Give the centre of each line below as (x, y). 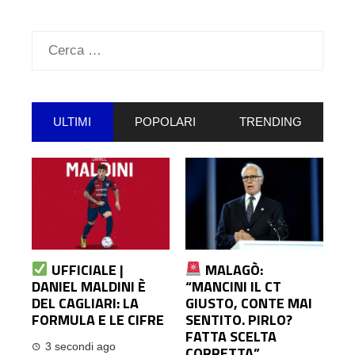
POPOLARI (165, 121)
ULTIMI (73, 121)
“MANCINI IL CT (233, 286)
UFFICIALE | (86, 269)
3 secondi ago (80, 346)
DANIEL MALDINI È (89, 286)
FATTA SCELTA (231, 336)
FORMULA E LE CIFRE (98, 319)
